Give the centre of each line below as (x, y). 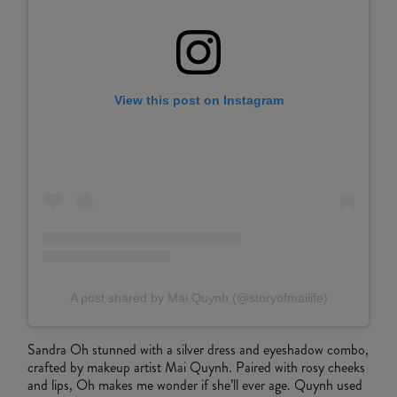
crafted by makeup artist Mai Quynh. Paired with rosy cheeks (196, 367)
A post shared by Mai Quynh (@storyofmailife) (198, 297)
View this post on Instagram (198, 101)
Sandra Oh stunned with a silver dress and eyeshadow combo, (198, 349)
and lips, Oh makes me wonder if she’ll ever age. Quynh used (195, 385)
